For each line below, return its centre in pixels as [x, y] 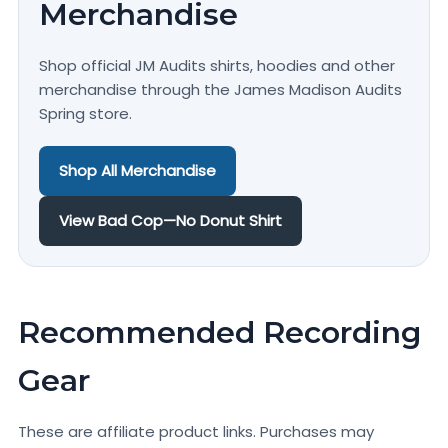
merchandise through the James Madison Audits [220, 89]
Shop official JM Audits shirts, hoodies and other [217, 65]
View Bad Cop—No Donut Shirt [170, 220]
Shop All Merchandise [137, 170]
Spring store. [85, 113]
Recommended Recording [219, 332]
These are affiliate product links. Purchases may [196, 431]
